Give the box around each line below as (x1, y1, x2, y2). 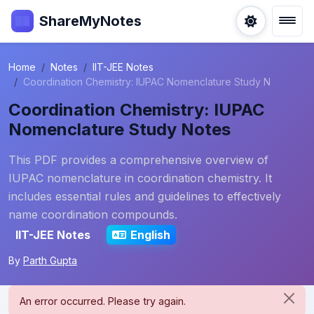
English (130, 228, 170, 242)
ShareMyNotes (39, 13, 142, 29)
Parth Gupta (23, 254, 77, 266)
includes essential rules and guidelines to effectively (8, 189, 281, 203)
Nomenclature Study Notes (8, 119, 231, 139)
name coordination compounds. (8, 207, 177, 221)
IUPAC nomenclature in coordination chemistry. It (8, 171, 272, 185)
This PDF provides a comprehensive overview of (8, 153, 268, 167)
